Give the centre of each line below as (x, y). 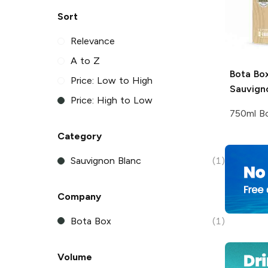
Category (80, 136)
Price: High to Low (112, 100)
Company (79, 196)
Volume (75, 257)
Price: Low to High (112, 81)
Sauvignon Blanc (106, 161)
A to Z (85, 61)
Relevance (93, 41)
